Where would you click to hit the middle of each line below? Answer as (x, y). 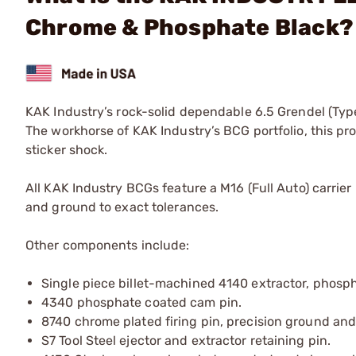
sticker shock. (67, 149)
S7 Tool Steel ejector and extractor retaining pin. (186, 340)
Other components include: (108, 245)
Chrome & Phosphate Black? (190, 27)
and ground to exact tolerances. (122, 207)
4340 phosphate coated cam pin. (141, 302)
